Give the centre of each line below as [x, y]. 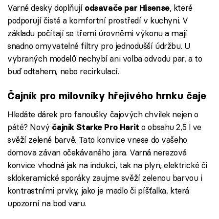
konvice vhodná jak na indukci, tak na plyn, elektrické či [107, 165]
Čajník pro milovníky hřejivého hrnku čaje [107, 96]
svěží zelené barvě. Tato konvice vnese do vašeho [97, 139]
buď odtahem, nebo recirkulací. [63, 71]
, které [181, 7]
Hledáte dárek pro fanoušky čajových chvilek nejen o [103, 114]
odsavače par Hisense [127, 8]
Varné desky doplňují [46, 7]
